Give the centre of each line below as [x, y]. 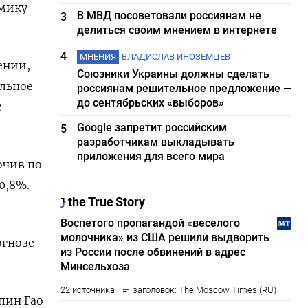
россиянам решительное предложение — [185, 88]
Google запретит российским [152, 128]
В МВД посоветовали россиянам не [169, 15]
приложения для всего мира [151, 156]
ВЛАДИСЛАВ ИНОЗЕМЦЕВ [176, 57]
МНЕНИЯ [98, 57]
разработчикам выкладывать [156, 142]
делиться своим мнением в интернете [177, 30]
